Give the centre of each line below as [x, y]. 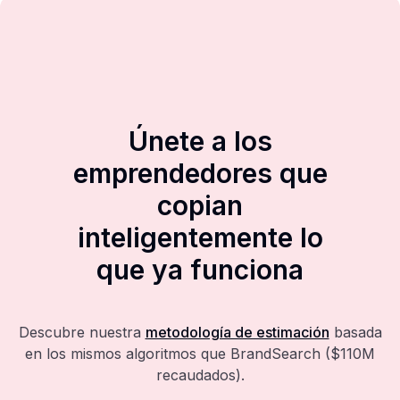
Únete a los [200, 141]
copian [200, 205]
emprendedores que [200, 173]
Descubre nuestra [79, 332]
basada [358, 332]
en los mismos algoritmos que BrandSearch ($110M [200, 354]
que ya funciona [200, 270]
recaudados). [200, 375]
